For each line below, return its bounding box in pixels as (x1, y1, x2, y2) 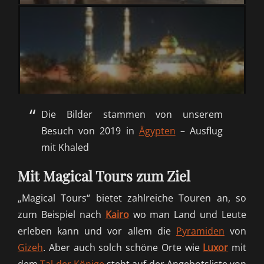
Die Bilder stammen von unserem (41, 108, 223, 121)
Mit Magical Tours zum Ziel (18, 166, 190, 186)
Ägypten (138, 124, 176, 138)
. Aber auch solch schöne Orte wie (43, 241, 200, 255)
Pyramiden (176, 225, 225, 238)
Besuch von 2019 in (41, 124, 139, 138)
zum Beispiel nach (18, 208, 105, 222)
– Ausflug (175, 124, 223, 138)
